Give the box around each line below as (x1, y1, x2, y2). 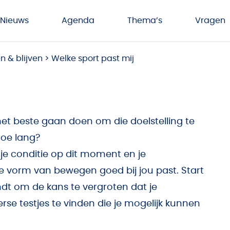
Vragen (195, 16, 225, 25)
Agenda (62, 16, 94, 25)
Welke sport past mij (51, 54, 134, 63)
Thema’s (127, 16, 162, 25)
